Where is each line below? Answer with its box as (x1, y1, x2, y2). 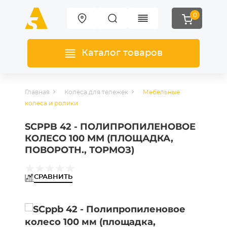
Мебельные (143, 89, 180, 95)
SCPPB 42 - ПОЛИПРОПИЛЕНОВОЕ (25, 121, 196, 132)
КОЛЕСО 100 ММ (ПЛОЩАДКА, (25, 133, 173, 144)
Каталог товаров (81, 49, 163, 58)
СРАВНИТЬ (34, 174, 72, 180)
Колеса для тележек (64, 89, 128, 95)
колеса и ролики (25, 100, 78, 106)
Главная (25, 89, 50, 95)
